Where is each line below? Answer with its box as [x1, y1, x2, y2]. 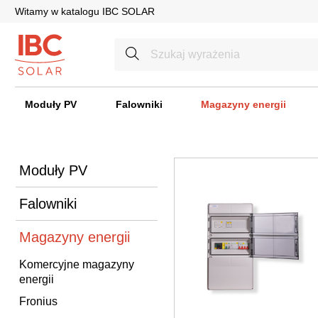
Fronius [19, 295, 57, 307]
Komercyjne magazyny [19, 258, 134, 270]
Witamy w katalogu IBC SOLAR [15, 6, 155, 17]
